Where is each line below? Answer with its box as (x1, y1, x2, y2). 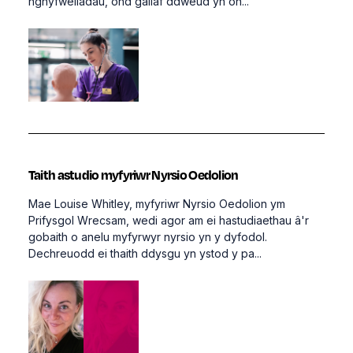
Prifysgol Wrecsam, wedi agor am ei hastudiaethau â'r (28, 214, 309, 228)
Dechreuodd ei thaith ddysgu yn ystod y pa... (28, 247, 262, 261)
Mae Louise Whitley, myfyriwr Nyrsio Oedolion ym (28, 197, 285, 211)
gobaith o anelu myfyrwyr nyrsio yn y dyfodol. (28, 230, 270, 244)
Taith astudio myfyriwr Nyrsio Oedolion (28, 166, 239, 184)
